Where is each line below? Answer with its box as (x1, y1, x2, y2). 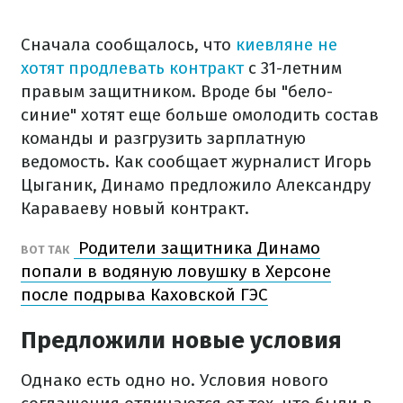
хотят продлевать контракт (21, 58, 244, 78)
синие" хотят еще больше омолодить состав (21, 104, 379, 125)
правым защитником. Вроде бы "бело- (21, 81, 333, 102)
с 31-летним (244, 58, 342, 78)
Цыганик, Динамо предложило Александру (21, 175, 371, 195)
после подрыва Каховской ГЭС (21, 284, 268, 305)
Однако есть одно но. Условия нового (21, 370, 328, 390)
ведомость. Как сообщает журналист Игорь (21, 151, 372, 172)
